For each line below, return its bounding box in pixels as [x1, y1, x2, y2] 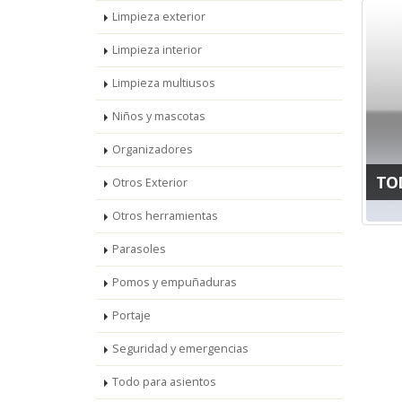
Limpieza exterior [112, 9, 205, 24]
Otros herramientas [112, 208, 218, 223]
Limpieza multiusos [112, 75, 215, 91]
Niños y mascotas [112, 109, 205, 124]
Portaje [112, 308, 151, 323]
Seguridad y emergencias [112, 341, 249, 356]
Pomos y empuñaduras [112, 275, 237, 290]
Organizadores [112, 142, 193, 157]
